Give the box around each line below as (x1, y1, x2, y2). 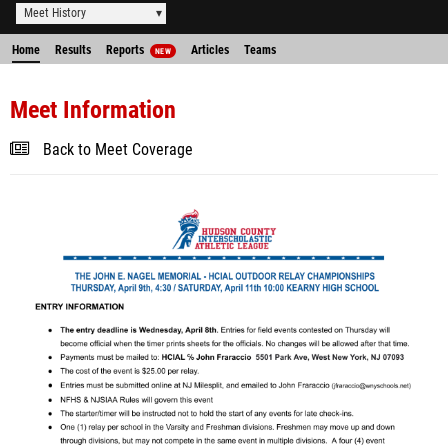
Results (55, 43, 91, 57)
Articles (190, 43, 229, 57)
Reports (106, 43, 147, 57)
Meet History (24, 6, 86, 20)
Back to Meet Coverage (43, 141, 193, 159)
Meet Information (10, 96, 176, 124)
